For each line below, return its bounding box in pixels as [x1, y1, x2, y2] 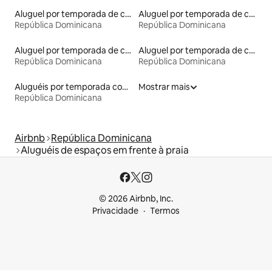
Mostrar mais [138, 81, 190, 93]
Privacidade [92, 205, 138, 217]
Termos [150, 205, 180, 217]
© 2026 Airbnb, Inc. [99, 193, 173, 205]
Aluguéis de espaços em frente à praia [21, 144, 189, 157]
